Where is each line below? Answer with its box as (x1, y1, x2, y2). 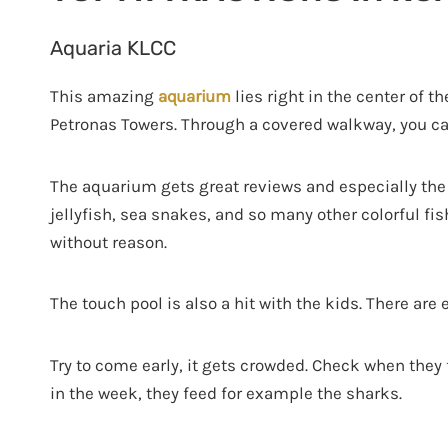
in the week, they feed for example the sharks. (50, 382, 402, 403)
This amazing (50, 85, 158, 106)
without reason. (50, 231, 167, 252)
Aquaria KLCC (50, 35, 176, 60)
